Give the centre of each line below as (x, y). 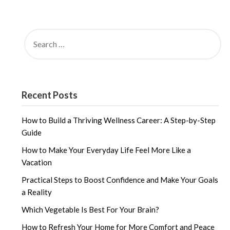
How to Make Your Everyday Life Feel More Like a (107, 150)
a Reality (37, 192)
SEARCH (36, 32)
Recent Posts (50, 95)
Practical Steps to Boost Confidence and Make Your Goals (120, 180)
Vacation (37, 162)
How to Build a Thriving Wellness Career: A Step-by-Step (119, 120)
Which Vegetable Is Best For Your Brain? (91, 210)
